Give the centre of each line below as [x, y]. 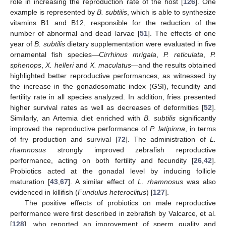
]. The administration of [168, 139]
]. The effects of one [182, 34]
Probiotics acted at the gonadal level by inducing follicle [113, 171]
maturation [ [30, 182]
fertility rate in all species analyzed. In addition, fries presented [113, 97]
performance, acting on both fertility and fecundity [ [102, 161]
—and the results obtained [174, 65]
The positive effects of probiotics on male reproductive [120, 203]
